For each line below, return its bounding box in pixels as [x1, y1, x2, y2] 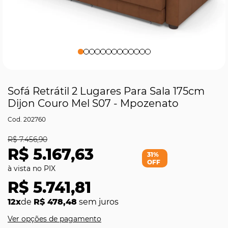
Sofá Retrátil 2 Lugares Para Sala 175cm [8, 85, 205, 97]
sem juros [77, 197, 119, 207]
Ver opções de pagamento [8, 214, 101, 223]
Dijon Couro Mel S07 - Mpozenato [8, 97, 179, 109]
